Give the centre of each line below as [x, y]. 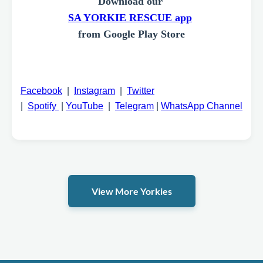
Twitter [141, 91]
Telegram [134, 106]
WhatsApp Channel [202, 106]
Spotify [43, 106]
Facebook [41, 91]
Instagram [95, 91]
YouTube [85, 106]
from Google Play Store [131, 34]
